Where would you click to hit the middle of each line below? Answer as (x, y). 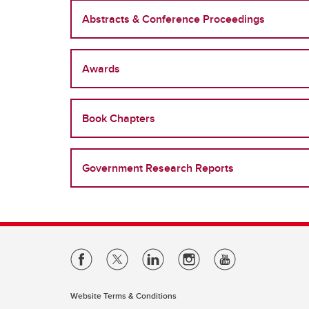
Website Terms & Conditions (123, 296)
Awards (101, 69)
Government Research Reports (158, 168)
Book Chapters (119, 118)
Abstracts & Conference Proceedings (173, 19)
